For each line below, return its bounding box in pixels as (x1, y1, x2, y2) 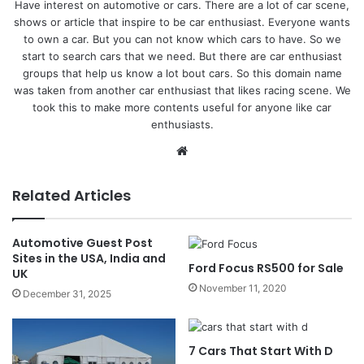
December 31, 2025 (23, 288, 111, 301)
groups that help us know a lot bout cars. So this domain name (22, 67, 342, 80)
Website (191, 142, 237, 158)
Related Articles (12, 185, 131, 206)
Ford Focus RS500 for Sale (188, 260, 344, 277)
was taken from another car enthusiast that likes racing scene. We (13, 84, 351, 97)
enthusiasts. (150, 118, 214, 132)
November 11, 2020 (199, 282, 287, 295)
